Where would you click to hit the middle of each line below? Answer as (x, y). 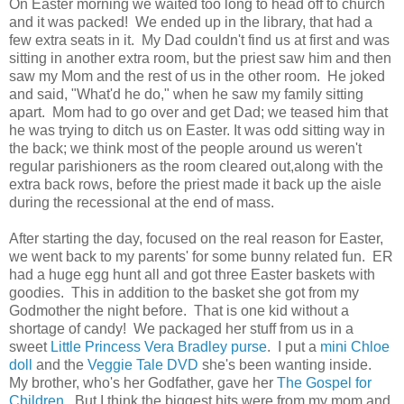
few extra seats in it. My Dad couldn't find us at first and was (199, 41)
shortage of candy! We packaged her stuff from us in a (181, 329)
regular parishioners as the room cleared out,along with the (196, 167)
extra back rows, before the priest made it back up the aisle (195, 185)
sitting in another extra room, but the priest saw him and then (200, 59)
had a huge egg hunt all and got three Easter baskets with (192, 275)
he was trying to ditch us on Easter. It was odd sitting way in (197, 131)
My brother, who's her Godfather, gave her (143, 383)
